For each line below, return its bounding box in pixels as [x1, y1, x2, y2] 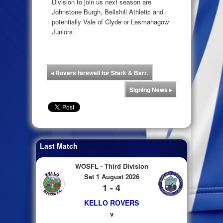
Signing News [129, 85, 169, 95]
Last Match [40, 141, 78, 151]
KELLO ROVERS [84, 198, 139, 208]
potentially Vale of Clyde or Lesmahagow [52, 16, 169, 26]
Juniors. [52, 26, 75, 36]
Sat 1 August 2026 [84, 172, 139, 182]
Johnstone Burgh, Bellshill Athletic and [52, 6, 163, 16]
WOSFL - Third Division [75, 161, 148, 171]
